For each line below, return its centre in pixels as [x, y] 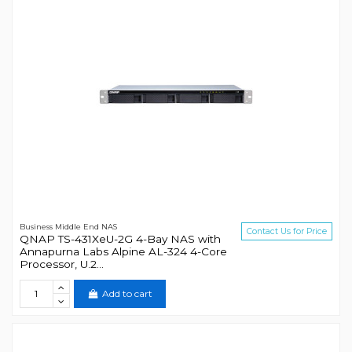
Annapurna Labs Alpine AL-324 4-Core [123, 252]
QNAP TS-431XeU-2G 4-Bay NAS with [120, 239]
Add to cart [127, 294]
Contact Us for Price [287, 232]
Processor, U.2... [61, 264]
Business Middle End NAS [68, 227]
